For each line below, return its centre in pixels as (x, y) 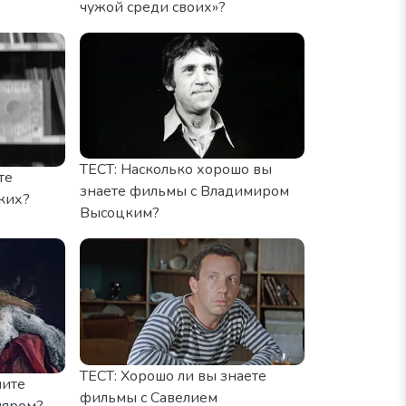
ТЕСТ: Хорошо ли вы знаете (173, 376)
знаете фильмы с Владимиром (184, 191)
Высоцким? (120, 213)
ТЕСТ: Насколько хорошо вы (176, 169)
